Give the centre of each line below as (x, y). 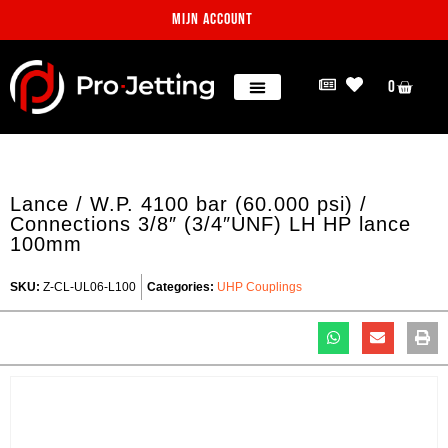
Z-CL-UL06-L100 (88, 287)
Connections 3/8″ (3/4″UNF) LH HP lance (210, 224)
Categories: (180, 287)
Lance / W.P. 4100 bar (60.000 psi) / (188, 204)
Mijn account (212, 19)
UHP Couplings (259, 287)
